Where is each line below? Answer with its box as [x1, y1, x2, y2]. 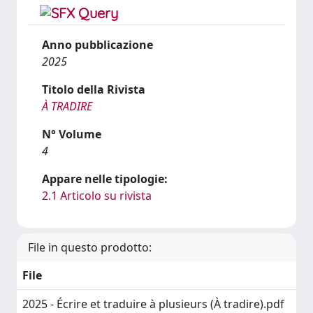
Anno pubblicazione [42, 37, 153, 52]
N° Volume [42, 126, 101, 142]
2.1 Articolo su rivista [42, 188, 152, 203]
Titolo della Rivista [42, 82, 145, 97]
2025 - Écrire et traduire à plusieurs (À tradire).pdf [22, 296, 284, 312]
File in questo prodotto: [28, 240, 152, 255]
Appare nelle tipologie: [42, 171, 168, 187]
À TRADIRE [42, 99, 92, 114]
